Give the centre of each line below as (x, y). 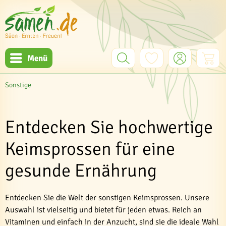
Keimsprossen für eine (90, 149)
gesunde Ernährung (81, 171)
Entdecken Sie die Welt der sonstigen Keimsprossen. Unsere (107, 198)
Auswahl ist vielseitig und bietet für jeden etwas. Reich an (103, 210)
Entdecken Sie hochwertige (109, 127)
